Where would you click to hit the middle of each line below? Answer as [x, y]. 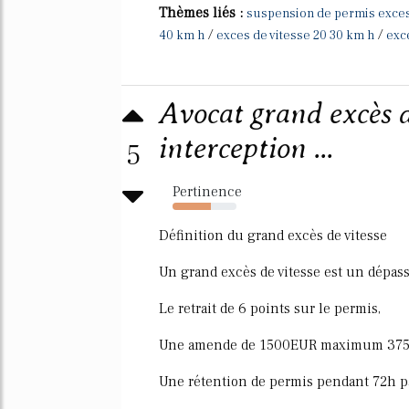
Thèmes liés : [203, 12]
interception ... [246, 148]
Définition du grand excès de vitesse [273, 235]
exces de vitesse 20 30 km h [295, 35]
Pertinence [207, 191]
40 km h [182, 35]
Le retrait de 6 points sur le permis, [270, 308]
